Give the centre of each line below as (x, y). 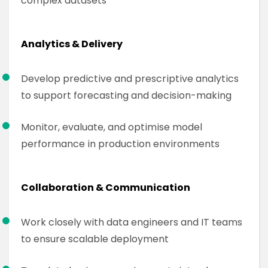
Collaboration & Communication (106, 188)
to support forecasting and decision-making (126, 95)
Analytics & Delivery (72, 44)
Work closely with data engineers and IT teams (132, 222)
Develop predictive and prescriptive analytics (130, 79)
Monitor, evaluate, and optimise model (112, 127)
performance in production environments (120, 144)
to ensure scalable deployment (95, 239)
